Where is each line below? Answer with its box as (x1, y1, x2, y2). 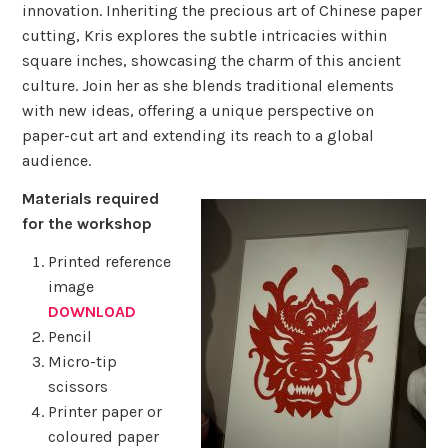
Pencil (47, 326, 92, 346)
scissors (47, 376, 108, 396)
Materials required (22, 188, 160, 208)
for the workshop (22, 213, 153, 233)
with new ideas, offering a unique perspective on (22, 101, 375, 121)
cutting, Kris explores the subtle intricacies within (22, 26, 388, 46)
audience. (22, 151, 92, 171)
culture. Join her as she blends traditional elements (22, 76, 395, 96)
